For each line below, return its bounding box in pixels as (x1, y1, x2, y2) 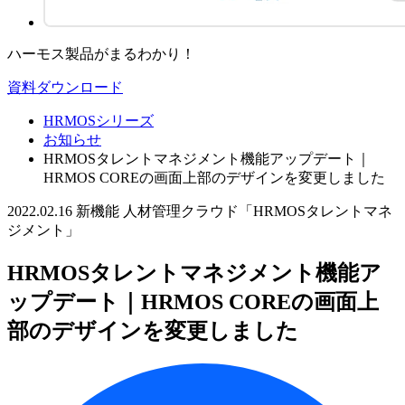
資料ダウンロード (7, 79, 123, 95)
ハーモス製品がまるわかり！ (7, 45, 195, 61)
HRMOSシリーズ (43, 112, 154, 128)
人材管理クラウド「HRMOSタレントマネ (123, 202, 392, 219)
